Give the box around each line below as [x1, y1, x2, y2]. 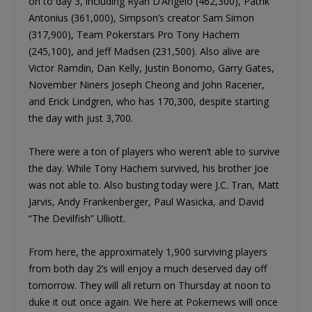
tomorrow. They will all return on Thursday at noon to [29, 279, 271, 292]
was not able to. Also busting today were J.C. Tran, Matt [29, 178, 279, 192]
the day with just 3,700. [29, 111, 133, 125]
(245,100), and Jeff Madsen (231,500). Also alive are [29, 45, 260, 58]
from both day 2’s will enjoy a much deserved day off [29, 262, 267, 276]
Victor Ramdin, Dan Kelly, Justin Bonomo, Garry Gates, [29, 61, 274, 75]
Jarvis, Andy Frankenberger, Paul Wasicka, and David [29, 195, 264, 209]
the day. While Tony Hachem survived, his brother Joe [29, 162, 269, 175]
